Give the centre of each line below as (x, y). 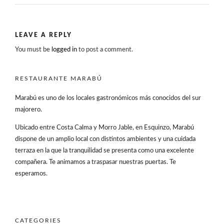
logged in (64, 49)
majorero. (28, 109)
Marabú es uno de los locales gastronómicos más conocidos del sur (108, 98)
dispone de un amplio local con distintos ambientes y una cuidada (105, 139)
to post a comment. (105, 49)
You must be (33, 49)
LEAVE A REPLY (43, 35)
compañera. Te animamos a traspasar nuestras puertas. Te (95, 162)
